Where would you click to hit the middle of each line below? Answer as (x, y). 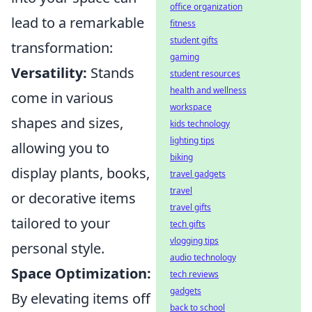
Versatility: (49, 72)
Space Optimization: (81, 273)
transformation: (62, 47)
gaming (185, 57)
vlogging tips (194, 241)
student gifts (194, 40)
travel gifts (190, 207)
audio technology (203, 257)
